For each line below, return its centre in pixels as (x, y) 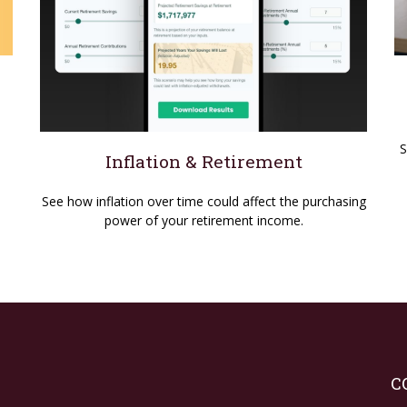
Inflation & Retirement (203, 161)
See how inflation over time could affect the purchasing (203, 201)
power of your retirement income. (203, 220)
